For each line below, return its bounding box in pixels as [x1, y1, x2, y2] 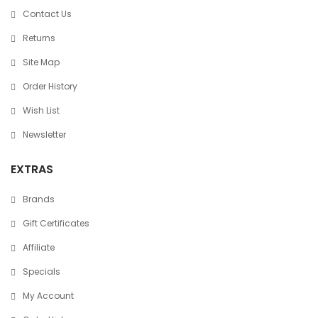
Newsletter [23, 128, 66, 141]
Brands [23, 193, 55, 205]
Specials [23, 265, 60, 278]
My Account [23, 290, 74, 302]
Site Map [23, 56, 60, 68]
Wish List [23, 104, 60, 116]
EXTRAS [11, 161, 53, 177]
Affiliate [23, 241, 55, 253]
